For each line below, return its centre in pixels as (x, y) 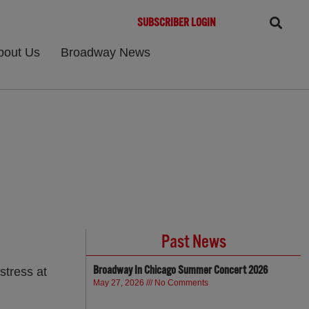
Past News (193, 242)
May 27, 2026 (120, 283)
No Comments (181, 283)
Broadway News (106, 52)
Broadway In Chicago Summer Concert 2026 (181, 270)
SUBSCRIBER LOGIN (177, 23)
